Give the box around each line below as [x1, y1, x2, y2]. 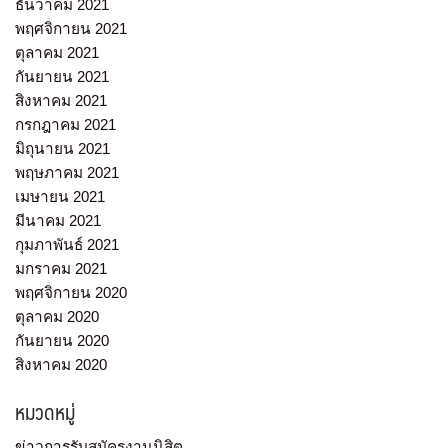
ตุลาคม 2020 [15, 308, 99, 326]
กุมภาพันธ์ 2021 [15, 236, 119, 254]
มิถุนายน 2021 [15, 140, 110, 158]
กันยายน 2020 [15, 332, 109, 350]
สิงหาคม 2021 [15, 92, 107, 110]
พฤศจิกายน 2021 [15, 20, 127, 38]
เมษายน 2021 [15, 188, 105, 206]
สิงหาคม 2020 [15, 356, 107, 374]
